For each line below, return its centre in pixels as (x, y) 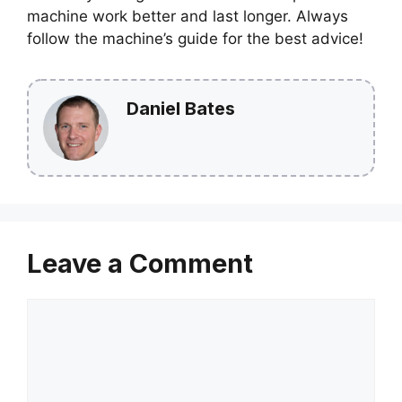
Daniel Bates (181, 109)
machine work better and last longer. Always (188, 17)
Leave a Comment (140, 264)
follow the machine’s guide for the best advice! (195, 39)
